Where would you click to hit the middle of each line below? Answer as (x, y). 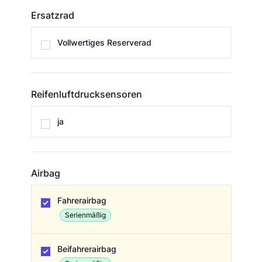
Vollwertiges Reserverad (104, 43)
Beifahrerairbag (87, 249)
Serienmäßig (85, 215)
